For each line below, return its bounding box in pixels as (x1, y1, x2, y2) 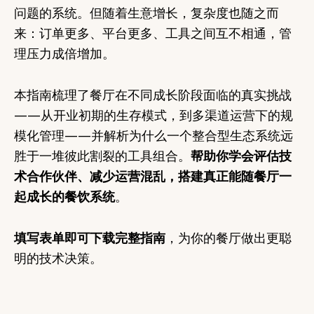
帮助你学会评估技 (191, 146, 292, 164)
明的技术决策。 (14, 249, 102, 266)
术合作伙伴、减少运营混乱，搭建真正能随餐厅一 (14, 167, 292, 184)
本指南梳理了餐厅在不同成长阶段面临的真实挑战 (14, 86, 292, 103)
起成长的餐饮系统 (14, 187, 115, 205)
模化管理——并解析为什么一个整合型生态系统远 (14, 126, 293, 144)
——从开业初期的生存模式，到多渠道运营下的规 (14, 106, 293, 123)
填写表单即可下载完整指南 (14, 228, 165, 246)
